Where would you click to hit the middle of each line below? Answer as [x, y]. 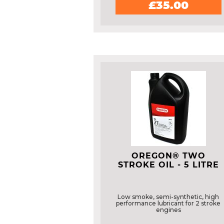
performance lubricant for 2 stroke [168, 203]
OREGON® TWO [168, 156]
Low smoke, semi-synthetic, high [168, 197]
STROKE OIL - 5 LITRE [168, 165]
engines [168, 210]
